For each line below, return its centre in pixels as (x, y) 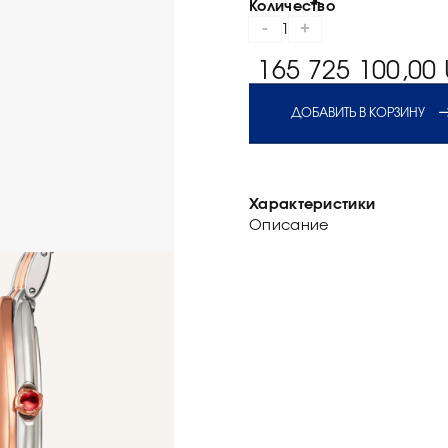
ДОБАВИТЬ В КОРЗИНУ (357, 113)
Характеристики (312, 204)
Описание (289, 225)
